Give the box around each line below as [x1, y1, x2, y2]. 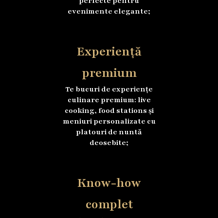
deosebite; [90, 138, 128, 148]
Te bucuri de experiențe [65, 84, 153, 94]
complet [85, 196, 133, 213]
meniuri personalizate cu [62, 116, 156, 127]
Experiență [76, 43, 142, 60]
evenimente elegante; [68, 6, 150, 17]
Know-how [77, 175, 141, 192]
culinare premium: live [67, 95, 151, 105]
